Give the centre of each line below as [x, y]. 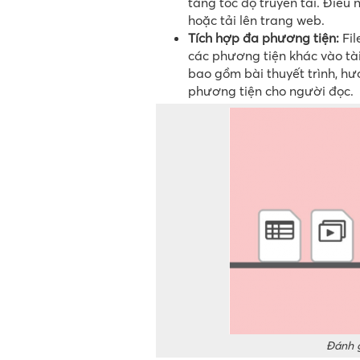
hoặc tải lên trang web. [256, 20]
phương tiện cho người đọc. [271, 91]
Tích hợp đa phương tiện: [264, 38]
